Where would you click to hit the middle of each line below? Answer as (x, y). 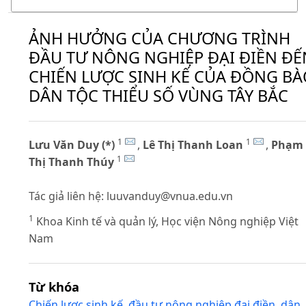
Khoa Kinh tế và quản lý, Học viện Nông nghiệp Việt (166, 221)
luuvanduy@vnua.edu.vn (170, 196)
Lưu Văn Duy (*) (72, 145)
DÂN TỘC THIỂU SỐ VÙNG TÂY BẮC (158, 95)
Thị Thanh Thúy (71, 162)
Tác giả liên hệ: (68, 196)
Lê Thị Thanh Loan (194, 145)
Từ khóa (54, 286)
